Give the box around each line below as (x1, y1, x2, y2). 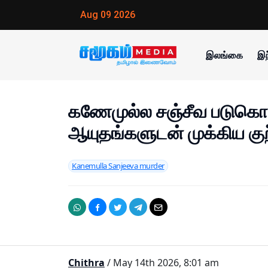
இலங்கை (205, 48, 243, 62)
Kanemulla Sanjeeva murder (72, 160, 165, 171)
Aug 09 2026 (80, 9, 135, 20)
